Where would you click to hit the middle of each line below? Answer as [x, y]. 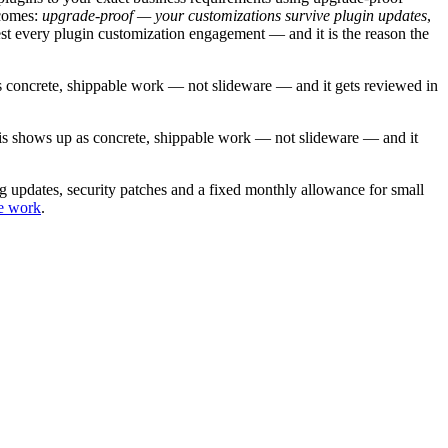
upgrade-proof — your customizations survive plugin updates [234, 15]
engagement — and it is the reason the [307, 33]
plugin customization [119, 33]
